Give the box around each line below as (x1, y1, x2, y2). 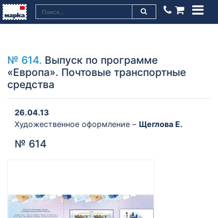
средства (7, 78, 54, 91)
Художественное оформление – (15, 119, 139, 129)
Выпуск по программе (42, 54, 158, 66)
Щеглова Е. (139, 119, 182, 129)
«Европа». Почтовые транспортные (7, 66, 186, 78)
